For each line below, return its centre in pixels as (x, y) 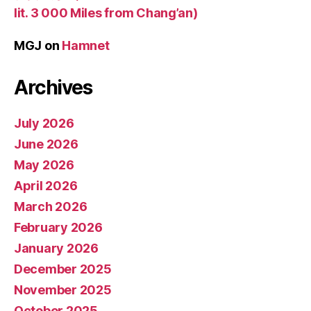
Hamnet (86, 45)
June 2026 (46, 144)
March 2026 (51, 206)
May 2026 (44, 165)
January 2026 (56, 248)
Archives (53, 87)
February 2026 (58, 227)
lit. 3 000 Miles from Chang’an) (106, 12)
